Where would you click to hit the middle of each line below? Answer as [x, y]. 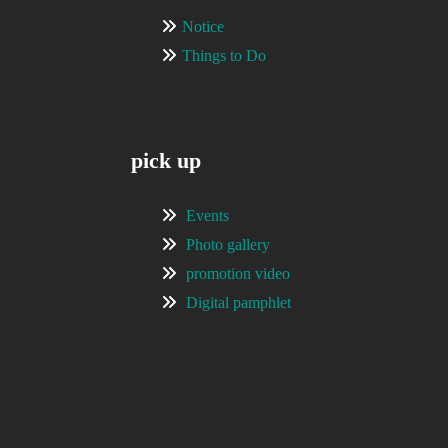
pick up [165, 160]
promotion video [237, 273]
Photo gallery [227, 244]
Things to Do [223, 55]
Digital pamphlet [238, 302]
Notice [202, 26]
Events [207, 215]
